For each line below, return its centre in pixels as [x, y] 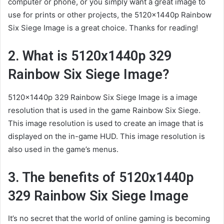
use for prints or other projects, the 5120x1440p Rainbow [110, 15]
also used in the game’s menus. [63, 149]
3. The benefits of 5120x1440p [101, 177]
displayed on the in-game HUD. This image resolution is [106, 136]
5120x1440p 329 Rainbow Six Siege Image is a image [103, 97]
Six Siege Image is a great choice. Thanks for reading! [103, 28]
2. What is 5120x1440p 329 [90, 56]
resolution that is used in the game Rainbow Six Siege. [104, 110]
